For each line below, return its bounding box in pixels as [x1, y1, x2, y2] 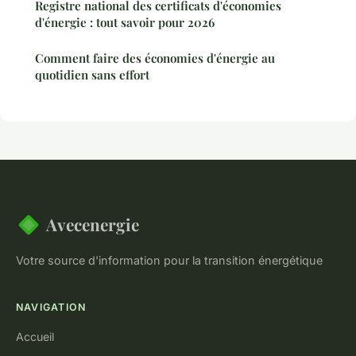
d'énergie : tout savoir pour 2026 [35, 14, 215, 31]
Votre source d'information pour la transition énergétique [16, 253, 323, 268]
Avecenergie [46, 213, 139, 236]
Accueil [16, 330, 54, 344]
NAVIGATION [16, 301, 87, 314]
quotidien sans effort [35, 67, 149, 83]
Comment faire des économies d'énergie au [35, 50, 275, 67]
